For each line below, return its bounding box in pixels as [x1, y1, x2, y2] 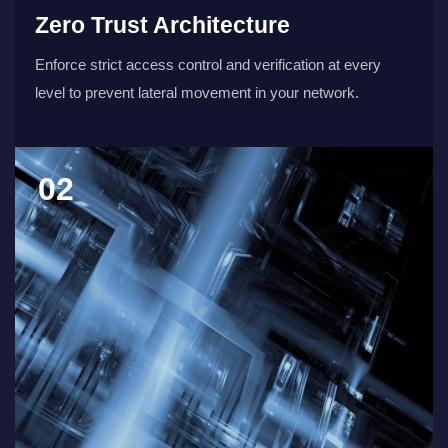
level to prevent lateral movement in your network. [35, 83, 359, 101]
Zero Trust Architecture [35, 11, 290, 38]
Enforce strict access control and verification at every [35, 55, 381, 73]
